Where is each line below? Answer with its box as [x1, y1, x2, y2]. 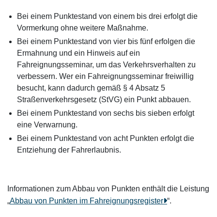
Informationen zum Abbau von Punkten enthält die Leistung [7, 185, 209, 193]
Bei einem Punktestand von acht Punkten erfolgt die [17, 134, 194, 142]
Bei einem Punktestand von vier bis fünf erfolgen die [17, 37, 195, 46]
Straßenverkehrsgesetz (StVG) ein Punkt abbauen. [17, 95, 191, 104]
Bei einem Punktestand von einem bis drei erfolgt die [17, 12, 198, 20]
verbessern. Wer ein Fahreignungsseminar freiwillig [17, 72, 194, 80]
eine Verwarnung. [17, 121, 77, 129]
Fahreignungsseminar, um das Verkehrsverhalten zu [17, 61, 196, 69]
